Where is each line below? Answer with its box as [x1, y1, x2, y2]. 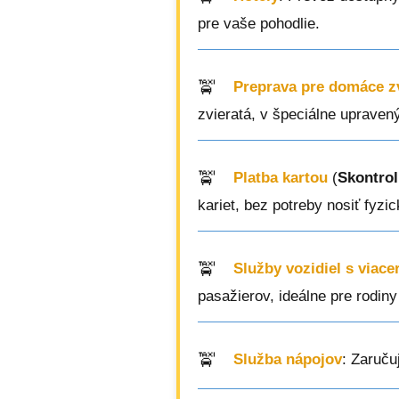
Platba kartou [233, 169, 328, 187]
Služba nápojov [233, 351, 342, 369]
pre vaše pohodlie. [198, 15, 320, 32]
